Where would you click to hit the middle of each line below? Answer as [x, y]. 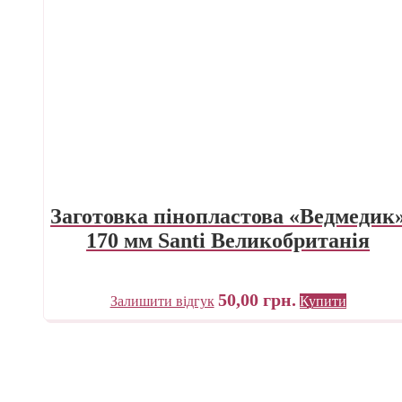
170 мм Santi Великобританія [228, 240]
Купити [323, 301]
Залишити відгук [162, 301]
